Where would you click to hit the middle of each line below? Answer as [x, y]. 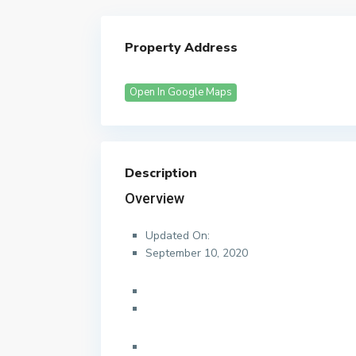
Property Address [181, 48]
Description [161, 174]
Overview [155, 199]
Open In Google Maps [181, 93]
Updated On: [178, 236]
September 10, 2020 [197, 253]
